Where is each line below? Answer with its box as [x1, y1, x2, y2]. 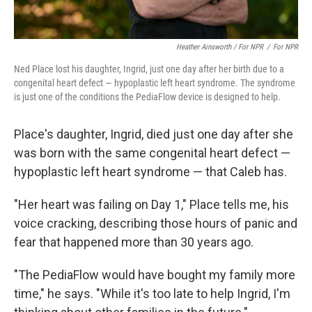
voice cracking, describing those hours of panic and [14, 216, 297, 231]
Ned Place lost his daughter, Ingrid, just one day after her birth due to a [14, 63, 284, 75]
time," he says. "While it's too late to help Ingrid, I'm [14, 286, 290, 301]
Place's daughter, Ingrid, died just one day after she [14, 127, 293, 141]
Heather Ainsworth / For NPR [176, 42, 263, 52]
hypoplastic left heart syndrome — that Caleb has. [14, 164, 287, 179]
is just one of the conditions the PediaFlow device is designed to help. [14, 91, 281, 102]
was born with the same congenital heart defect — [14, 146, 290, 160]
